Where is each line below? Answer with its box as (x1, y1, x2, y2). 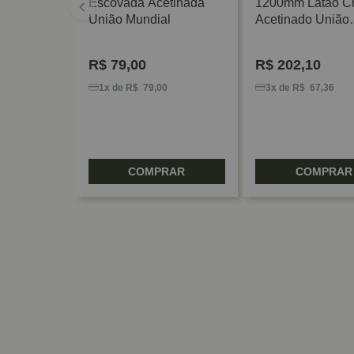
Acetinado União (255, 12, 350, 26)
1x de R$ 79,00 (99, 81, 168, 93)
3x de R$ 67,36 (265, 81, 335, 93)
